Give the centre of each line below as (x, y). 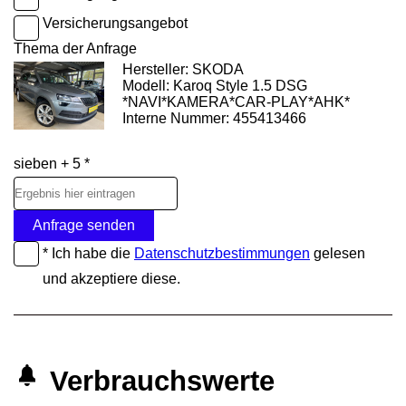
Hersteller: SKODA (183, 70)
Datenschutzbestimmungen (222, 254)
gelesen (338, 254)
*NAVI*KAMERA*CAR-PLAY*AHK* (236, 102)
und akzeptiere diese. (111, 279)
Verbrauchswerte (162, 382)
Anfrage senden (84, 226)
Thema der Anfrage (75, 49)
